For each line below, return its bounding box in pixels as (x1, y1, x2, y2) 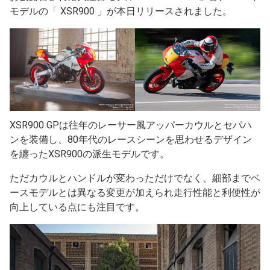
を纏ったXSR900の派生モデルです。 (10, 148, 169, 160)
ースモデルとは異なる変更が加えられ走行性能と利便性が (10, 186, 260, 198)
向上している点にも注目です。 (10, 201, 145, 213)
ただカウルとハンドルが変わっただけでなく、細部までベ (10, 172, 260, 184)
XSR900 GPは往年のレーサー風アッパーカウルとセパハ (10, 119, 252, 131)
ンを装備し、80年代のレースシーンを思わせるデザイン (10, 133, 252, 145)
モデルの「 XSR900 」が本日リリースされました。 (10, 5, 232, 17)
